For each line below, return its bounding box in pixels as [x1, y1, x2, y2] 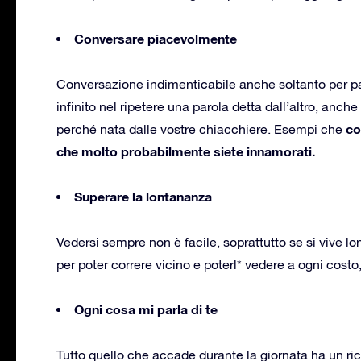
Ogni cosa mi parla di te [74, 301, 218, 317]
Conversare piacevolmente [74, 30, 237, 46]
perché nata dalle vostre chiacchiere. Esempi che [56, 121, 346, 136]
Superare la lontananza [74, 188, 212, 204]
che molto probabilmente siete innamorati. [56, 143, 315, 159]
